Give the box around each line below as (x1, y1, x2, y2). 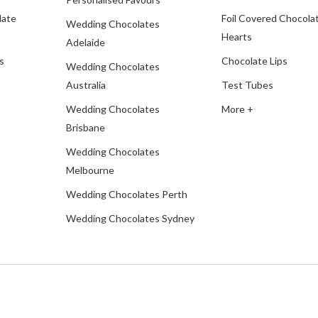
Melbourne (65, 163, 114, 176)
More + (221, 102, 253, 115)
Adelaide (65, 35, 105, 48)
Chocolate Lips (221, 54, 287, 67)
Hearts (221, 30, 252, 43)
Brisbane (65, 121, 105, 133)
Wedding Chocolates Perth (65, 187, 187, 200)
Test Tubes (221, 78, 273, 91)
